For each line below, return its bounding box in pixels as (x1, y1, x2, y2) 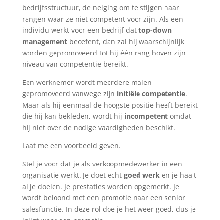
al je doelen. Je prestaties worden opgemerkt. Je (22, 182, 179, 191)
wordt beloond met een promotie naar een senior (22, 193, 185, 202)
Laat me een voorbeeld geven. (22, 141, 121, 150)
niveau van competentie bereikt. (22, 59, 128, 69)
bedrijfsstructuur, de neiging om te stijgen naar (22, 3, 179, 12)
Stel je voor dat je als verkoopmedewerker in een (22, 159, 182, 168)
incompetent (124, 111, 168, 121)
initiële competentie (116, 89, 185, 98)
